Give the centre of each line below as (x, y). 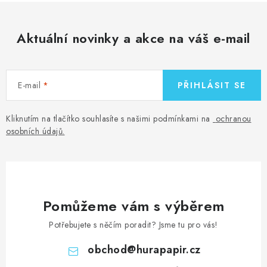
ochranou (233, 119)
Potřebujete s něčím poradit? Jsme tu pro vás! (133, 224)
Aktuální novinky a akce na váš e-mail (133, 38)
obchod (107, 249)
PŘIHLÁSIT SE (212, 85)
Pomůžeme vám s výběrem (133, 206)
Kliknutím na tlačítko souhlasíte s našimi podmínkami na (109, 119)
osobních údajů (34, 131)
